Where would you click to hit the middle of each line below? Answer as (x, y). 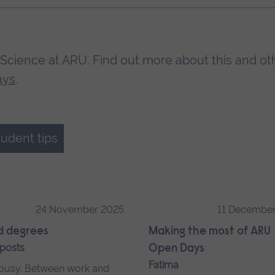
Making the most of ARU (210, 231)
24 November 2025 (79, 209)
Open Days (177, 249)
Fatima (164, 265)
